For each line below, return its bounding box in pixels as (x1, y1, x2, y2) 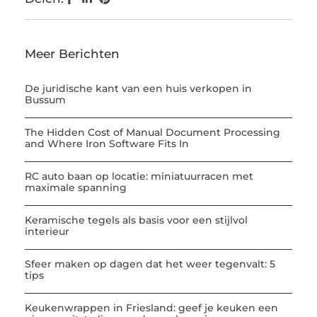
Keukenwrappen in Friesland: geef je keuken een (25, 301, 278, 314)
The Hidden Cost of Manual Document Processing (25, 125, 280, 139)
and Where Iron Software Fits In (25, 137, 189, 150)
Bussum (25, 93, 66, 106)
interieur (25, 224, 69, 238)
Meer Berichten (25, 46, 120, 61)
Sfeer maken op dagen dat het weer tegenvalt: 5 (25, 257, 275, 270)
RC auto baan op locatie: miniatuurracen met (25, 169, 253, 183)
